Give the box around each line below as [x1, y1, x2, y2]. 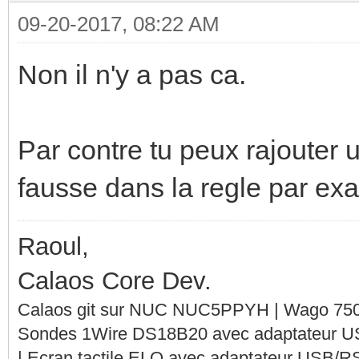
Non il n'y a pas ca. [18, 58, 246, 90]
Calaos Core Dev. [18, 266, 212, 295]
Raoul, [18, 232, 89, 260]
